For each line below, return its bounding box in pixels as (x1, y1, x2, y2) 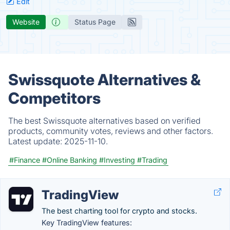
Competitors (8, 89, 101, 107)
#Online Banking (42, 156, 97, 164)
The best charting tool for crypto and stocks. (42, 206, 197, 215)
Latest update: (8, 136, 64, 146)
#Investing (99, 156, 135, 164)
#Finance (9, 156, 40, 164)
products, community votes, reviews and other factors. (8, 126, 213, 136)
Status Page (74, 17, 116, 26)
